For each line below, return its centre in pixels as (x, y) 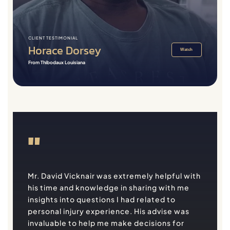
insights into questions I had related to (102, 199)
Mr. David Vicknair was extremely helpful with (114, 175)
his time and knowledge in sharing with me (109, 187)
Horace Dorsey (65, 51)
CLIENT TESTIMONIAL (53, 38)
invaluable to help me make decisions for (106, 223)
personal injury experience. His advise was (109, 211)
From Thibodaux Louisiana (57, 62)
